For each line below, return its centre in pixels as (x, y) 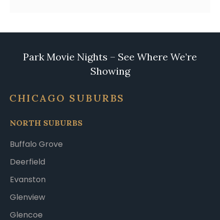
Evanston (28, 179)
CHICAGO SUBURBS (67, 98)
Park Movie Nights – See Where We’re (110, 56)
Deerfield (27, 162)
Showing (110, 71)
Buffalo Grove (36, 144)
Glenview (27, 197)
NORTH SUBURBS (46, 123)
